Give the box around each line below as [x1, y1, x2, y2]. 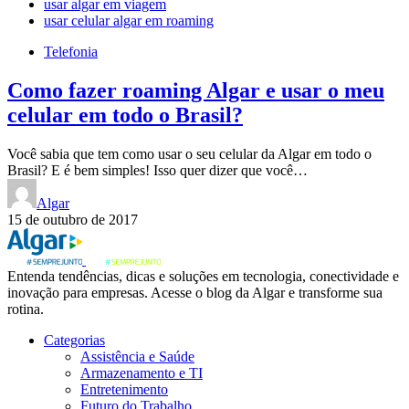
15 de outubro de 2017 [7, 211, 138, 227]
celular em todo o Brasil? [7, 103, 243, 128]
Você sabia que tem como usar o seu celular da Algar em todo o [7, 145, 372, 162]
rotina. [7, 300, 44, 317]
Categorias [44, 331, 105, 348]
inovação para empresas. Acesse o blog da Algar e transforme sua [7, 284, 383, 300]
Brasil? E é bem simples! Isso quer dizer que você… [7, 162, 308, 178]
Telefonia [44, 44, 98, 60]
